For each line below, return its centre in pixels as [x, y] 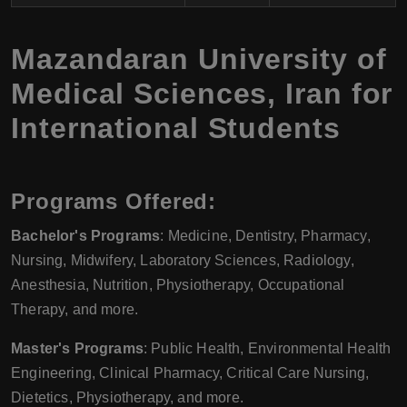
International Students [176, 128]
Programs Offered [110, 201]
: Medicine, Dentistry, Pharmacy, [265, 235]
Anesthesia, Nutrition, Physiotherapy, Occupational [178, 284]
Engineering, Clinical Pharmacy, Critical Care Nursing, [190, 372]
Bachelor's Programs [86, 235]
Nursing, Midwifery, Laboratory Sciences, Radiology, [183, 260]
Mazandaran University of [199, 59]
